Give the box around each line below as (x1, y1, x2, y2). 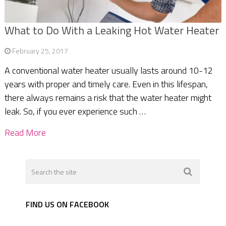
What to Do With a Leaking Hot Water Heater (4, 22, 219, 39)
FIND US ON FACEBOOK (26, 198, 109, 211)
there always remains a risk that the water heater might (4, 91, 211, 105)
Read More (4, 126, 46, 140)
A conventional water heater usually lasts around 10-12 (4, 64, 213, 78)
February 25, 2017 (12, 45, 68, 56)
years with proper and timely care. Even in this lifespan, (4, 77, 208, 91)
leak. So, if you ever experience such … (4, 104, 146, 119)
